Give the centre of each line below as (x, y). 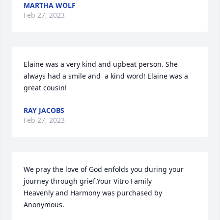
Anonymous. (44, 205)
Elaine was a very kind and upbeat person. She (101, 64)
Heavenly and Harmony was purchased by (93, 193)
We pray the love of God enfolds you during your (104, 169)
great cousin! (45, 88)
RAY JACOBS (44, 110)
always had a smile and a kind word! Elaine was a (106, 76)
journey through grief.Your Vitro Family (88, 181)
